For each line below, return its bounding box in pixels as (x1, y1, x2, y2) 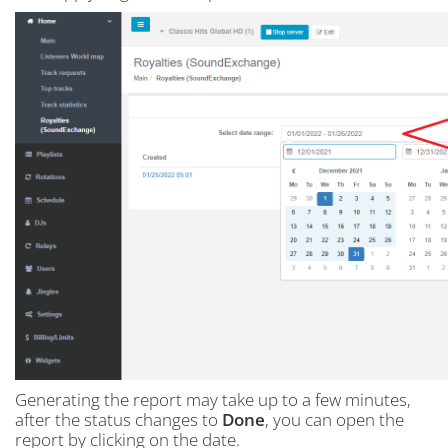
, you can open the (265, 408, 404, 432)
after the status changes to (15, 408, 222, 432)
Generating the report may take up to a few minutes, (15, 388, 411, 412)
